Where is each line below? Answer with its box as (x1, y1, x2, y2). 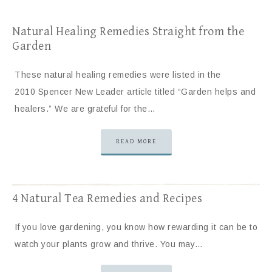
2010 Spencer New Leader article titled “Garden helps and (15, 87, 256, 97)
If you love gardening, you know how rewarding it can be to (15, 222, 257, 232)
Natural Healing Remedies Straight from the (12, 25, 244, 39)
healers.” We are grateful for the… (15, 104, 155, 114)
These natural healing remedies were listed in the (15, 70, 221, 80)
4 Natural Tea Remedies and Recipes (12, 192, 202, 206)
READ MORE (115, 138, 157, 145)
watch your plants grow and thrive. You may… (15, 239, 203, 249)
